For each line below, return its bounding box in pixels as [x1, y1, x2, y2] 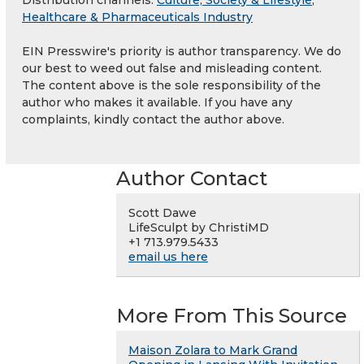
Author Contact [116, 166, 267, 190]
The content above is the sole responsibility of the [22, 77, 321, 93]
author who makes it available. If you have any [22, 94, 292, 110]
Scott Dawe [128, 205, 197, 220]
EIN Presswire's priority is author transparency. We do [22, 43, 341, 58]
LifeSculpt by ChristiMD [128, 219, 269, 235]
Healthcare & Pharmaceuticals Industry [22, 9, 253, 24]
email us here [128, 249, 208, 264]
